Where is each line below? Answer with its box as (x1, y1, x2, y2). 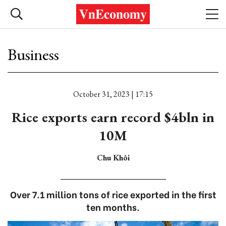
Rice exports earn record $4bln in (12, 108, 214, 126)
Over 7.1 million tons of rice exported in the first (10, 187, 216, 201)
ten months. (86, 200, 140, 213)
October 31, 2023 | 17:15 (73, 89, 153, 99)
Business (8, 44, 59, 65)
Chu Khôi (96, 152, 130, 163)
